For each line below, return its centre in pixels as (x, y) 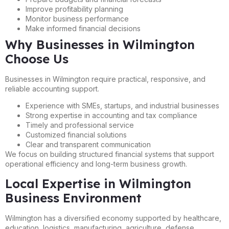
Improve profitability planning (74, 9)
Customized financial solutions (76, 135)
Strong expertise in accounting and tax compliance (111, 116)
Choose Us (37, 59)
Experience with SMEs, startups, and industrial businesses (122, 106)
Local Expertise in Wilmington (98, 183)
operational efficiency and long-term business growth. (96, 164)
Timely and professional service (80, 125)
